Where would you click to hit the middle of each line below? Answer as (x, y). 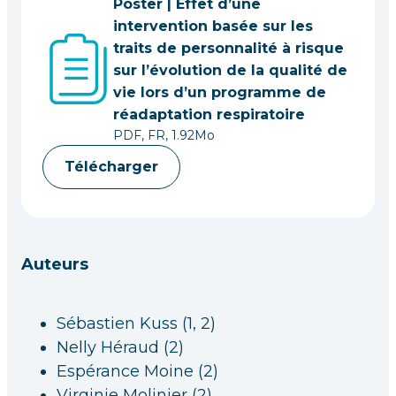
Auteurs (55, 264)
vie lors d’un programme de (220, 92)
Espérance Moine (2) (137, 371)
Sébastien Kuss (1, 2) (136, 324)
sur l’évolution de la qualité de (230, 70)
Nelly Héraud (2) (120, 347)
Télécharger (111, 167)
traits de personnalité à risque (228, 48)
